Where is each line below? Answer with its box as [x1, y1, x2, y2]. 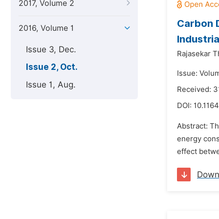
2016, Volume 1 [19, 23, 74, 33]
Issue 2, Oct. [26, 62, 78, 72]
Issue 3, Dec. [26, 44, 76, 54]
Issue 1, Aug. [26, 80, 76, 89]
